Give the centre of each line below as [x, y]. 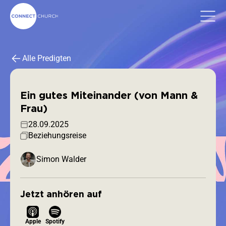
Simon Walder [61, 159]
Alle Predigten [47, 58]
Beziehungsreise [57, 135]
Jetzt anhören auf [61, 194]
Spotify [55, 221]
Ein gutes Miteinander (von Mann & [109, 95]
